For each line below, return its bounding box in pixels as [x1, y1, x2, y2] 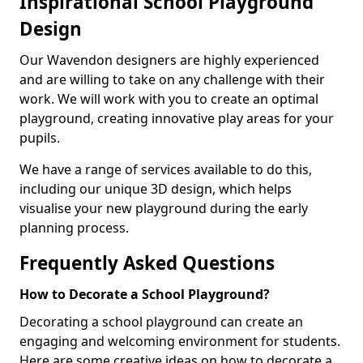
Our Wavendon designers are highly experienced [19, 51, 319, 69]
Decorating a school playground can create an [19, 313, 303, 331]
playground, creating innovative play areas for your [19, 109, 334, 127]
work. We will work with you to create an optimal [19, 90, 318, 108]
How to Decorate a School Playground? [19, 285, 270, 303]
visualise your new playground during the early [19, 199, 308, 217]
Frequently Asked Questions [19, 250, 275, 275]
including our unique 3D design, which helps [19, 180, 292, 198]
